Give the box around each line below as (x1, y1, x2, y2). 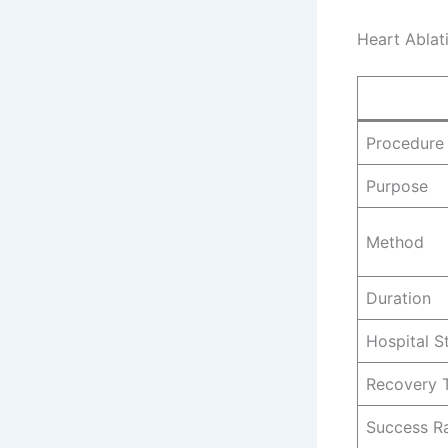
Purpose (366, 176, 428, 197)
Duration (366, 288, 431, 309)
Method (366, 232, 424, 253)
